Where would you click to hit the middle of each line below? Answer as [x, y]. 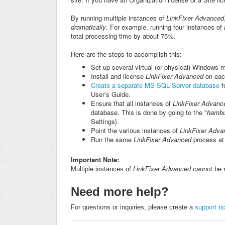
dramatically [88, 27]
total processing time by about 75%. [124, 36]
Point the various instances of [135, 131]
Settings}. [105, 122]
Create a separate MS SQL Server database [155, 85]
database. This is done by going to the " [149, 113]
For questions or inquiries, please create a [133, 207]
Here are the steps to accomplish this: [126, 54]
